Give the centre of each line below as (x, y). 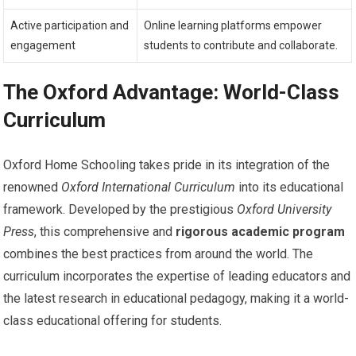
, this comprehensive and (105, 232)
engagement (43, 45)
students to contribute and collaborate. (241, 45)
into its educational (290, 187)
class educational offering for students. (113, 321)
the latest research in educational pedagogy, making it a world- (176, 298)
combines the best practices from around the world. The (159, 254)
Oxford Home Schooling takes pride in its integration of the (167, 165)
